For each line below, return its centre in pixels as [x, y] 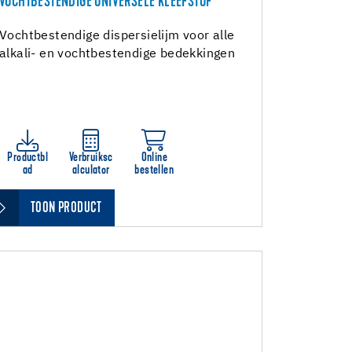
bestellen [154, 170]
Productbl [28, 158]
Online [154, 158]
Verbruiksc [91, 158]
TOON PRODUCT [66, 209]
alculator [91, 170]
